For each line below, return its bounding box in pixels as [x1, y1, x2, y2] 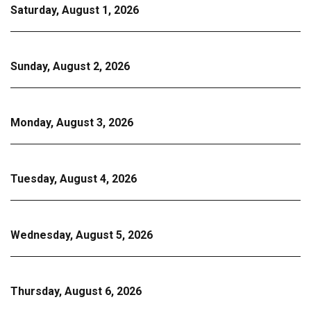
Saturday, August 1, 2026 [10, 3, 139, 17]
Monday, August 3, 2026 [10, 116, 133, 129]
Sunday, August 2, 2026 [10, 60, 130, 73]
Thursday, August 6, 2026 [10, 285, 142, 298]
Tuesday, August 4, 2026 [10, 172, 137, 185]
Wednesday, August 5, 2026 [10, 228, 153, 242]
